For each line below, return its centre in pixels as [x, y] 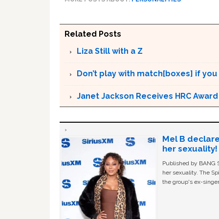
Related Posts [93, 34]
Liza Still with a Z [110, 51]
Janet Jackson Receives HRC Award [147, 96]
